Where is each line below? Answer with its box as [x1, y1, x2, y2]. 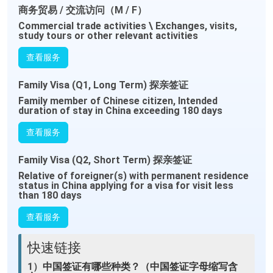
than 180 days [18, 190, 82, 201]
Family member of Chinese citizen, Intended [18, 95, 218, 107]
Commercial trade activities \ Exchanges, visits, [18, 20, 237, 32]
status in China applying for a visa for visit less [18, 180, 233, 191]
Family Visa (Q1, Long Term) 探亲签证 [18, 79, 188, 91]
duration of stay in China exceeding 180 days [18, 105, 222, 116]
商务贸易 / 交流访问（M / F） [18, 4, 147, 16]
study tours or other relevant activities [18, 30, 198, 41]
